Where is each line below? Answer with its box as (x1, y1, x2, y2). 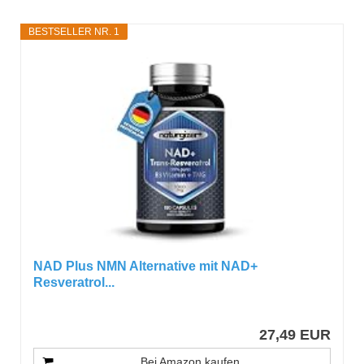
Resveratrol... (33, 275, 115, 289)
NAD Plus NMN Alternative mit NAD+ (33, 258, 258, 273)
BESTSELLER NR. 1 (28, 25, 120, 37)
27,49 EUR (258, 326, 331, 343)
